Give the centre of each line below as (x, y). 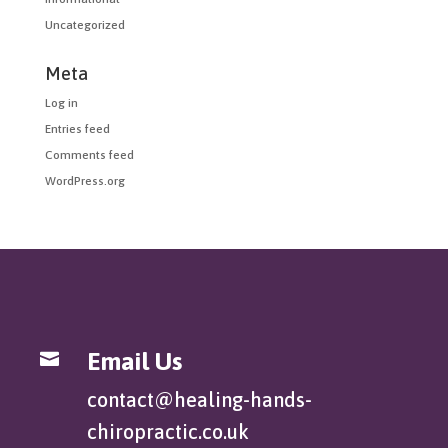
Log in (61, 102)
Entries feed (77, 128)
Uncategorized (84, 24)
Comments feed (89, 154)
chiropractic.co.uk (168, 431)
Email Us (134, 360)
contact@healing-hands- (199, 399)
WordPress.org (84, 180)
